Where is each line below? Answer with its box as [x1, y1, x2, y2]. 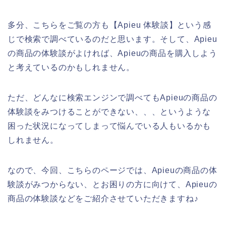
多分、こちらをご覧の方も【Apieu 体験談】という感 [8, 21, 211, 30]
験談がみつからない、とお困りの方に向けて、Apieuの [8, 180, 217, 189]
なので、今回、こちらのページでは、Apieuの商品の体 [8, 166, 217, 175]
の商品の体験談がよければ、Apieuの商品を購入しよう [8, 49, 217, 58]
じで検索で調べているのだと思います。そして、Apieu [8, 35, 217, 44]
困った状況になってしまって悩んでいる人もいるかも [8, 122, 211, 131]
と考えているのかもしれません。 [8, 63, 135, 72]
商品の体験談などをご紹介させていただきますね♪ [8, 194, 199, 203]
